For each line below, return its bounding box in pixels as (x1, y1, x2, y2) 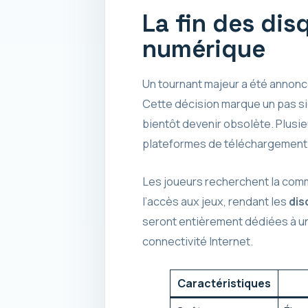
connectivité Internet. (142, 233, 253, 249)
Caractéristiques (177, 276, 271, 291)
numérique (142, 33, 265, 64)
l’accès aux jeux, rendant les (142, 193, 289, 209)
